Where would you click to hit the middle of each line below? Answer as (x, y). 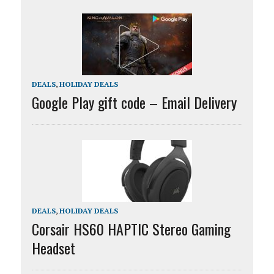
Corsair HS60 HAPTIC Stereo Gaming (131, 229)
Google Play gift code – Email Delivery (134, 102)
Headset (53, 248)
